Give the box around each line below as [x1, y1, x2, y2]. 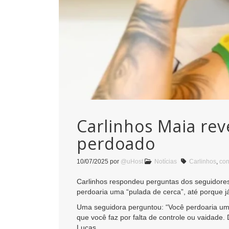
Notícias [154, 158, 177, 166]
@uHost [121, 158, 143, 166]
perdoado [77, 132, 155, 155]
